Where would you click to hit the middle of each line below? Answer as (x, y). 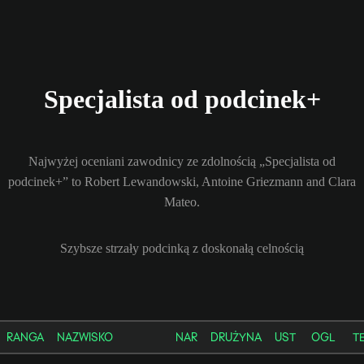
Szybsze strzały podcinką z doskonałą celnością (182, 248)
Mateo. (182, 201)
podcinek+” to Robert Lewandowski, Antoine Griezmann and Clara (182, 181)
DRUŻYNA (236, 337)
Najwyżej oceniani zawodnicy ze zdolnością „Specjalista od (182, 161)
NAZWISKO (85, 337)
